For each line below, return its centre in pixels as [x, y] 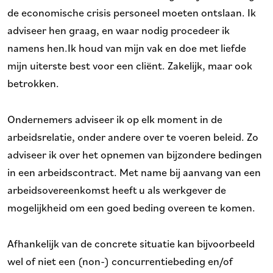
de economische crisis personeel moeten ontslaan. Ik [132, 12]
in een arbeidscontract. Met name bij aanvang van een [134, 172]
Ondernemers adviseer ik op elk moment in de [115, 119]
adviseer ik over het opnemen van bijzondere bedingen [135, 154]
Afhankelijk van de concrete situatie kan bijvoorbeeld [131, 243]
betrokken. [33, 83]
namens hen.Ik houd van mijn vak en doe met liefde [127, 48]
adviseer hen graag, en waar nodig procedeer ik [119, 30]
